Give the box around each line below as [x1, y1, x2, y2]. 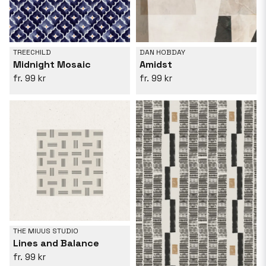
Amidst [140, 58, 172, 71]
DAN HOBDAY [140, 47, 185, 58]
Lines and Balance [13, 237, 99, 250]
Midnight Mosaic [13, 58, 91, 71]
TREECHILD [13, 47, 51, 58]
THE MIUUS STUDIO [13, 226, 78, 236]
